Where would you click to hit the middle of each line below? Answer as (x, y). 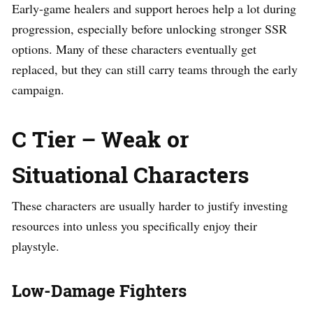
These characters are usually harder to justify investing (150, 205)
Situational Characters (130, 174)
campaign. (38, 89)
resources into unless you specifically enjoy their (134, 225)
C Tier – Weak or (100, 138)
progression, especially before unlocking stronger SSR (150, 28)
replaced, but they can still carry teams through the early (155, 69)
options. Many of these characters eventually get (134, 49)
